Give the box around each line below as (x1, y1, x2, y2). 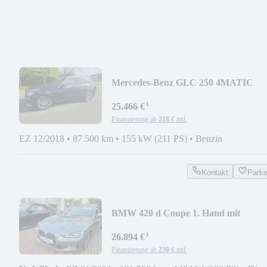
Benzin (195, 133, 222, 144)
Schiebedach (111, 219, 162, 230)
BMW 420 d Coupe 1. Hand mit (111, 207, 240, 218)
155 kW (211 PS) (122, 133, 187, 144)
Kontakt (201, 167, 228, 177)
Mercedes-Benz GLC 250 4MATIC (111, 77, 253, 88)
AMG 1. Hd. (111, 89, 162, 100)
